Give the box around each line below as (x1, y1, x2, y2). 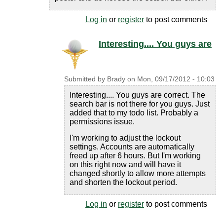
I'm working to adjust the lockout (70, 134, 181, 142)
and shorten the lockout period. (70, 178, 177, 186)
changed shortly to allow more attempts (70, 169, 206, 178)
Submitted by (64, 75, 107, 83)
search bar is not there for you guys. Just (70, 100, 210, 108)
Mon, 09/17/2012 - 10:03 (137, 75, 215, 83)
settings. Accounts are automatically (70, 143, 194, 151)
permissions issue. (70, 117, 135, 126)
